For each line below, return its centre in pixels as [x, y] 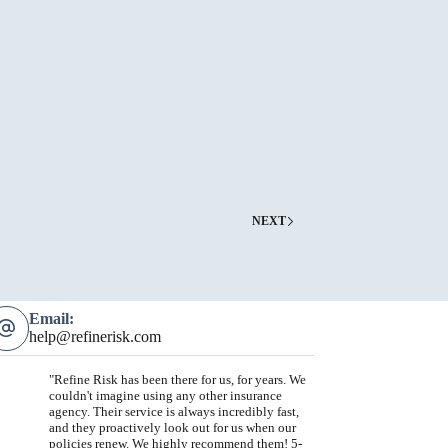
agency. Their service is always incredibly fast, [173, 412]
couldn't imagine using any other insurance [165, 396]
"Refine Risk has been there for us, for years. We [177, 380]
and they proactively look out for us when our [172, 428]
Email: [51, 319]
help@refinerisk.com [94, 337]
